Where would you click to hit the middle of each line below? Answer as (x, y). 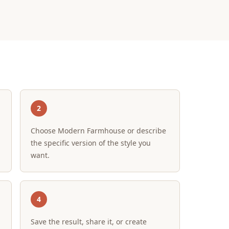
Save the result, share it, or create (89, 222)
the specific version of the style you (91, 143)
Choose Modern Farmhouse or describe (99, 131)
